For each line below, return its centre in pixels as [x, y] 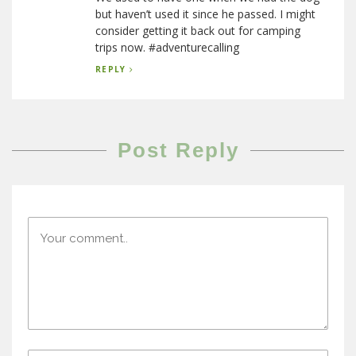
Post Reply [178, 150]
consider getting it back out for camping [198, 30]
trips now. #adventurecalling [167, 47]
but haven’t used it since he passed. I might [205, 14]
